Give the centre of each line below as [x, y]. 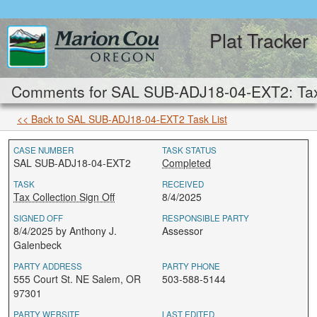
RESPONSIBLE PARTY [206, 218]
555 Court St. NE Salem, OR [77, 279]
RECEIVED [183, 184]
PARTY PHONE [191, 266]
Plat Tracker [259, 40]
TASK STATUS [189, 150]
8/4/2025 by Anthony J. [65, 231]
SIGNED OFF [38, 218]
